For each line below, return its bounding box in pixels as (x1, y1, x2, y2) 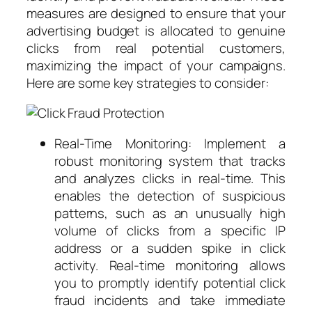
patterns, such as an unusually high (54, 203, 286, 222)
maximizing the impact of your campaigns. (26, 56, 286, 75)
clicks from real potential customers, (26, 38, 286, 57)
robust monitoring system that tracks (54, 151, 286, 170)
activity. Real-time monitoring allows (54, 256, 286, 274)
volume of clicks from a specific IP (54, 221, 286, 240)
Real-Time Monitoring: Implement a (54, 134, 286, 153)
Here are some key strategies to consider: (26, 73, 269, 92)
